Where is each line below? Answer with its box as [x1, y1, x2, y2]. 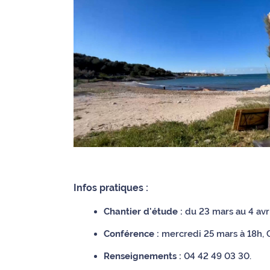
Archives [19, 33, 56, 43]
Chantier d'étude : [104, 206, 183, 216]
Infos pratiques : [74, 181, 148, 193]
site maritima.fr [19, 5, 84, 15]
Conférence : [104, 228, 159, 239]
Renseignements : [104, 250, 181, 261]
